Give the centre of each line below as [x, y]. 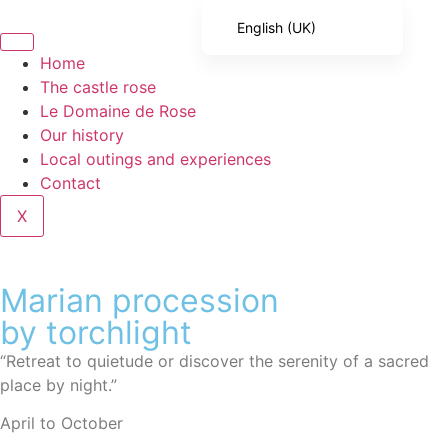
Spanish [263, 126]
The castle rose [98, 87]
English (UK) [277, 27]
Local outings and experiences [155, 159]
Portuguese [275, 192]
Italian [257, 159]
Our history [82, 135]
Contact [70, 183]
